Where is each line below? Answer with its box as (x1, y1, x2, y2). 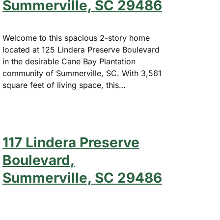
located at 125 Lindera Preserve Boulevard (2, 45, 160, 55)
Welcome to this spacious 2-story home (2, 33, 150, 43)
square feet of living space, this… (2, 80, 126, 90)
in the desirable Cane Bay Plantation (2, 56, 136, 67)
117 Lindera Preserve (2, 134, 139, 151)
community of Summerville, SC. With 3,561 (2, 68, 162, 79)
